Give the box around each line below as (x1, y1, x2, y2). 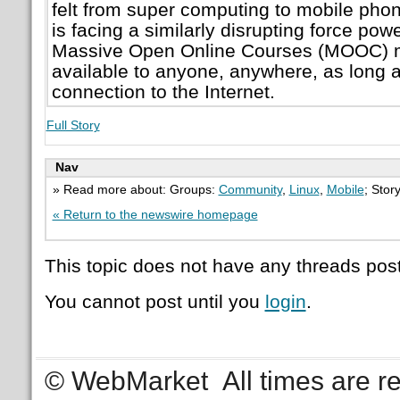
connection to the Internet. (51, 80, 275, 102)
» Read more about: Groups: (52, 182, 219, 196)
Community (218, 182, 282, 196)
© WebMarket (45, 365, 209, 396)
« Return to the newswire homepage (52, 207, 258, 221)
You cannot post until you (44, 291, 265, 312)
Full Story (46, 118, 100, 132)
